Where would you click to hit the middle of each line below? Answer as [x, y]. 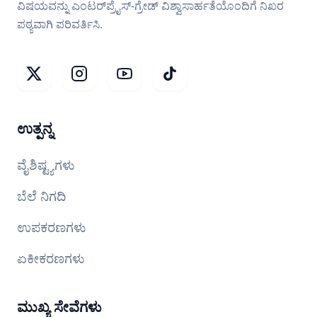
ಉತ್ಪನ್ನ [35, 129]
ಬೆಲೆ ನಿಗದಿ [41, 197]
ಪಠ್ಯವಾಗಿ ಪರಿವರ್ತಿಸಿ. [60, 24]
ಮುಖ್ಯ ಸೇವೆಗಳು [59, 307]
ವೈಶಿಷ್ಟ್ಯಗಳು [46, 166]
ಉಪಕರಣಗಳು [52, 228]
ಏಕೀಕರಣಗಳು [51, 259]
